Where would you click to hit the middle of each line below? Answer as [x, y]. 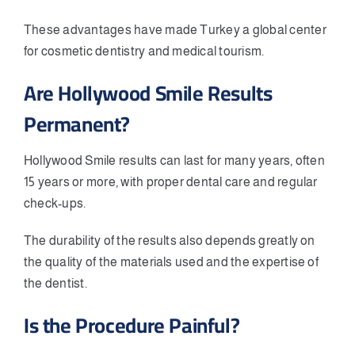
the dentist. [55, 283]
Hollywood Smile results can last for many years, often [174, 160]
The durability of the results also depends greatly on [170, 240]
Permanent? [77, 124]
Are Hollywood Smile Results [148, 93]
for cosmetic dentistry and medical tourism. [144, 51]
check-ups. [55, 203]
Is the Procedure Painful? [132, 325]
